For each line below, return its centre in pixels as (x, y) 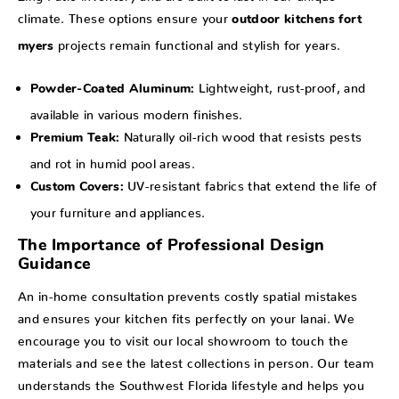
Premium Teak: (75, 139)
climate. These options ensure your (125, 16)
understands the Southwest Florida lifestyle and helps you (191, 383)
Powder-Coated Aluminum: (112, 90)
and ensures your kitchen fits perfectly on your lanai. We (186, 316)
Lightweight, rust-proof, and (280, 85)
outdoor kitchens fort (297, 20)
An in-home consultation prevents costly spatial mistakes (188, 293)
